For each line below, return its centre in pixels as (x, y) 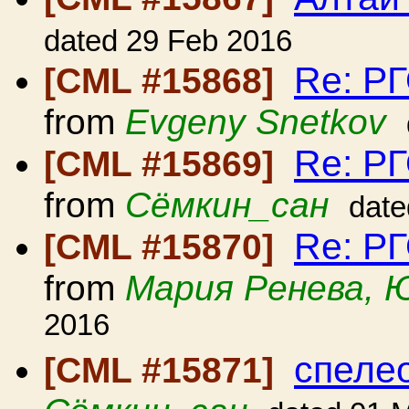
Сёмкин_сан (227, 205)
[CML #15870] (164, 247)
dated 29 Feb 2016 (168, 41)
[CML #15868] (164, 81)
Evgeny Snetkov (256, 122)
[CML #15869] (164, 164)
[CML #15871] (164, 370)
